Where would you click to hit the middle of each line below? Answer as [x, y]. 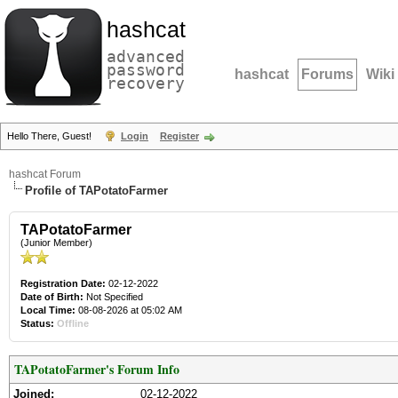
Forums [327, 74]
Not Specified [115, 297]
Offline [73, 323]
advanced [146, 56]
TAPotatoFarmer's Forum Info [97, 369]
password [146, 70]
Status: [37, 323]
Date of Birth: [52, 297]
